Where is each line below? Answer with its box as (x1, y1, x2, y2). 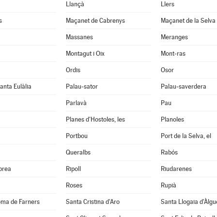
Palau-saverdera (160, 83, 206, 90)
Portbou (65, 132, 88, 139)
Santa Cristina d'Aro (65, 198, 120, 205)
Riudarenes (160, 165, 192, 172)
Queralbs (65, 149, 91, 156)
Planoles (160, 116, 184, 123)
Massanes (65, 33, 93, 41)
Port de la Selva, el (160, 132, 211, 139)
